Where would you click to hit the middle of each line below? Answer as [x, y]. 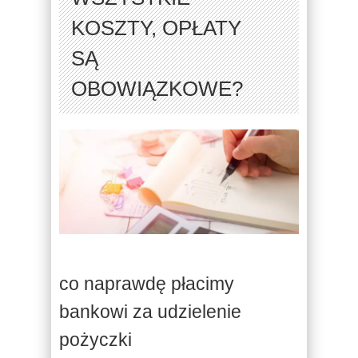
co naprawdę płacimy [147, 283]
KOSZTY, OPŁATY [156, 28]
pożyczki [95, 339]
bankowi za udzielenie [150, 311]
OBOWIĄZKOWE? [157, 89]
